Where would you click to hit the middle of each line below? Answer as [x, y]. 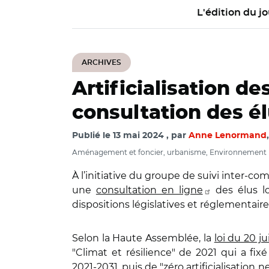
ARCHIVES [101, 62]
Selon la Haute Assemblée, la [143, 238]
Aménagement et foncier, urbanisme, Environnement [169, 152]
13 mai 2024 [138, 136]
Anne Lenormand [228, 136]
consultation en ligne [149, 190]
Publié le [92, 136]
